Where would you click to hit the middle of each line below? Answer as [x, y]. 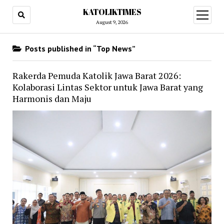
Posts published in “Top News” [79, 48]
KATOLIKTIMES [112, 12]
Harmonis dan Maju [52, 98]
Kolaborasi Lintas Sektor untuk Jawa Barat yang [107, 87]
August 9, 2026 [112, 22]
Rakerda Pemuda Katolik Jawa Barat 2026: [96, 75]
